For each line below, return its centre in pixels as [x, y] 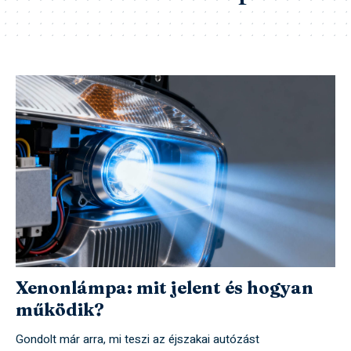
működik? [60, 310]
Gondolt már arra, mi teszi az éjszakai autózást [138, 340]
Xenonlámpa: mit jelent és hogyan [165, 288]
